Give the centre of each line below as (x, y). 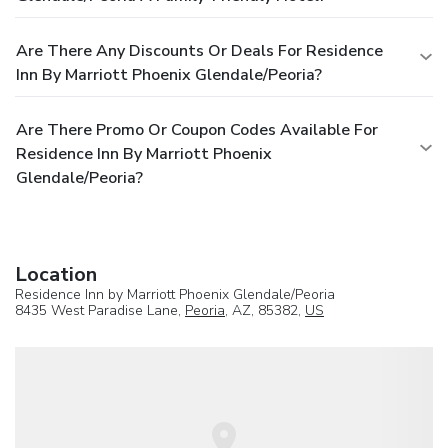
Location (56, 275)
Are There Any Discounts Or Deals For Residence (199, 51)
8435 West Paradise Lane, (100, 311)
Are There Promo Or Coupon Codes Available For (197, 130)
